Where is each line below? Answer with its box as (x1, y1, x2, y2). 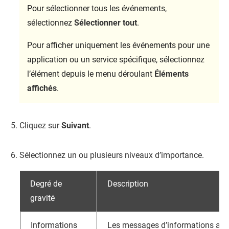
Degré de (30, 179, 62, 189)
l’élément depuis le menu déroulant (27, 69, 154, 79)
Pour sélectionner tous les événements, (27, 4, 167, 13)
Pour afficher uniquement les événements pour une (27, 40, 210, 50)
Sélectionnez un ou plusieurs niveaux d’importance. (19, 150, 204, 160)
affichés (27, 83, 57, 93)
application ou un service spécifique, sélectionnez (27, 55, 204, 64)
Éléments (154, 69, 189, 79)
